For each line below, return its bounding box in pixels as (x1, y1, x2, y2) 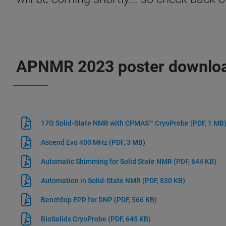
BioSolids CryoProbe (40, 215, 108, 223)
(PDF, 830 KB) (142, 177, 185, 185)
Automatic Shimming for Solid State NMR (40, 157, 174, 165)
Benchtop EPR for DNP (40, 196, 114, 204)
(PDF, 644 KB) (173, 157, 216, 165)
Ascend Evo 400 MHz (40, 138, 109, 146)
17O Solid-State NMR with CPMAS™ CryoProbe (40, 119, 190, 127)
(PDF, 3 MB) (108, 138, 145, 146)
